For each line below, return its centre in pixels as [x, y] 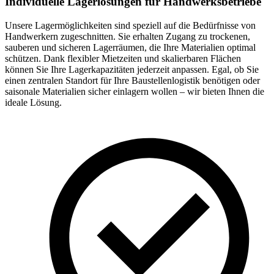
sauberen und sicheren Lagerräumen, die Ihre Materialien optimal [130, 48]
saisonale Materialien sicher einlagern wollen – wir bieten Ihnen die [135, 92]
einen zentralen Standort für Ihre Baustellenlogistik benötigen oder [132, 81]
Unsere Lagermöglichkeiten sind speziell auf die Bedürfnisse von [130, 26]
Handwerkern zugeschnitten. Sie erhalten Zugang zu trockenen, [128, 37]
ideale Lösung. [33, 103]
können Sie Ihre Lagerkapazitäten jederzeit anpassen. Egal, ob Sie [132, 70]
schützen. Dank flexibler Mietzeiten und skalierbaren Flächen [123, 59]
